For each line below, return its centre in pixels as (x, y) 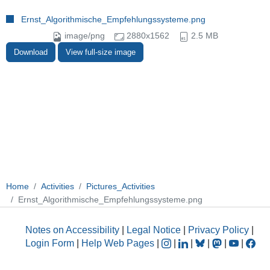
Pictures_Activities (121, 187)
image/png (84, 36)
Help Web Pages (118, 243)
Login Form (50, 243)
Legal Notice (154, 230)
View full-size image (100, 52)
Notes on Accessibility (74, 230)
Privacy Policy (218, 230)
